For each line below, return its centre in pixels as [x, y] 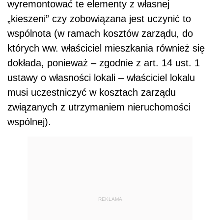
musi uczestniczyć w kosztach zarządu [92, 93]
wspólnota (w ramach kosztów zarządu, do [100, 34]
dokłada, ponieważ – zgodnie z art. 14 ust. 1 [104, 63]
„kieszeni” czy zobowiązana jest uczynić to [99, 19]
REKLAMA [110, 199]
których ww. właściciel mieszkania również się [106, 48]
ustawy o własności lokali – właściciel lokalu [101, 78]
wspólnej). [29, 122]
